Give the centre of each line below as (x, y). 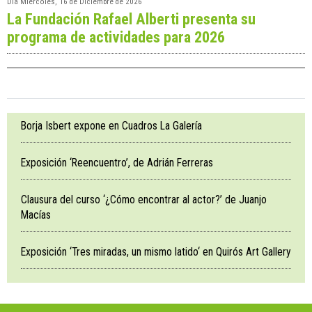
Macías (36, 215)
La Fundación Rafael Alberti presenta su (131, 19)
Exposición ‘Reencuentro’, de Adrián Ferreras (117, 163)
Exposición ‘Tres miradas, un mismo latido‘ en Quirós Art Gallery (156, 252)
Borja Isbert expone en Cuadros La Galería (111, 126)
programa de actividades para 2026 (116, 37)
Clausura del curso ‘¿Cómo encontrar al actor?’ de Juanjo (144, 200)
